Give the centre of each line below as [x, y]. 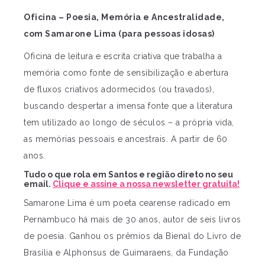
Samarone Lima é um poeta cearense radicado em [127, 203]
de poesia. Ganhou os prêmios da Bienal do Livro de [132, 236]
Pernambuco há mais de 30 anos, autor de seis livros [132, 220]
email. [38, 184]
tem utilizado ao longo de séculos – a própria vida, [129, 123]
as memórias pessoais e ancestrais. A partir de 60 [126, 139]
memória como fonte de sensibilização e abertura [126, 73]
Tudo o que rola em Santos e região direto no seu [128, 175]
